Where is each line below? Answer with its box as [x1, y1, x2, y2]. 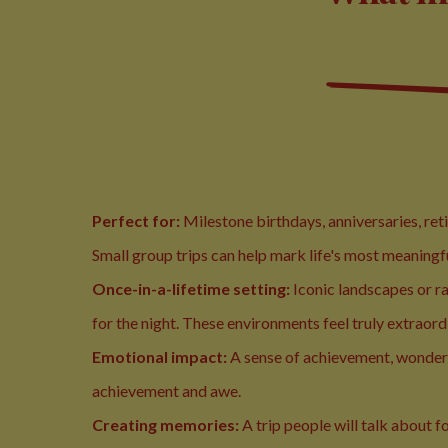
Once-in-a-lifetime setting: [92, 279, 290, 298]
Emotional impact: [92, 347, 227, 366]
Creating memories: [92, 415, 239, 434]
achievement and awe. [92, 381, 241, 400]
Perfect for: [92, 211, 183, 230]
